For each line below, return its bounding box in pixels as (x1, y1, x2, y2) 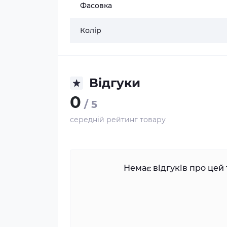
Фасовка (80, 1, 112, 10)
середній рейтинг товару (70, 115, 166, 124)
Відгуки (89, 75, 140, 90)
